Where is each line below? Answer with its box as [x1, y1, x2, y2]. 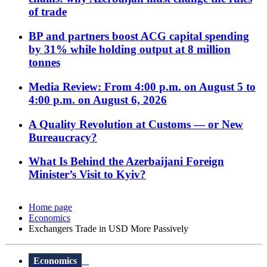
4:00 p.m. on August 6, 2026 [29, 93, 167, 106]
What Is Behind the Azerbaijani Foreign [29, 155, 224, 168]
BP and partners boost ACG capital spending [29, 30, 249, 43]
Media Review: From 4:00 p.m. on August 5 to [29, 80, 256, 93]
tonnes [29, 56, 60, 69]
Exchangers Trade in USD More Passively [29, 223, 188, 234]
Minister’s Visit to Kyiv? [29, 168, 146, 181]
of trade [29, 5, 67, 18]
